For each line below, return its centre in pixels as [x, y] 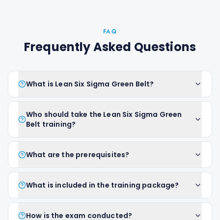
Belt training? [51, 124]
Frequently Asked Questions [110, 47]
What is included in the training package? [103, 185]
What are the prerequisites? [78, 155]
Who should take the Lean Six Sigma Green [104, 114]
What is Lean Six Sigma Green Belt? [90, 84]
